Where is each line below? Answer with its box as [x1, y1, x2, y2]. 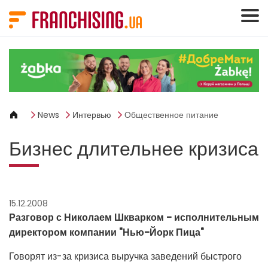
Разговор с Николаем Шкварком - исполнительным [9, 211, 259, 225]
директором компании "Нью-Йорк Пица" [9, 226, 204, 240]
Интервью [72, 109, 111, 121]
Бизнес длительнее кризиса [9, 135, 258, 163]
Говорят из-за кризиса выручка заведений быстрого [9, 249, 242, 264]
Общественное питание [124, 109, 218, 121]
